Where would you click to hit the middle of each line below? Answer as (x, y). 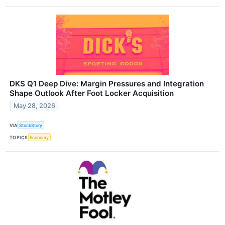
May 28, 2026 (35, 105)
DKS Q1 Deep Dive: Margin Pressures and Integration (107, 84)
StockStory (31, 125)
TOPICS (19, 137)
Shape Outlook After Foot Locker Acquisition (92, 93)
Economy (39, 137)
